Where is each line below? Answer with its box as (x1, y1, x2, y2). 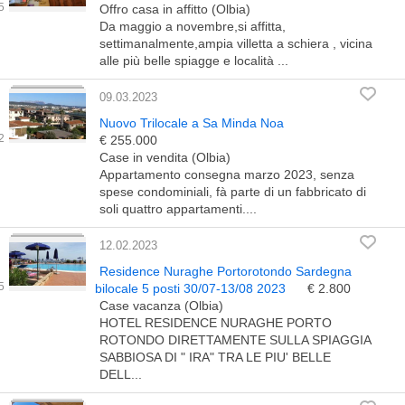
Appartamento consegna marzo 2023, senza (99, 167, 354, 182)
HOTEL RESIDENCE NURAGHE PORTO (99, 316, 332, 330)
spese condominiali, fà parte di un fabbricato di (99, 184, 366, 199)
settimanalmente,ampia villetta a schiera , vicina (99, 36, 372, 51)
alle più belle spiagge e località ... (99, 53, 288, 68)
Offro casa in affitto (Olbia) (99, 2, 250, 16)
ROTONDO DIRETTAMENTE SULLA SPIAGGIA (99, 333, 371, 347)
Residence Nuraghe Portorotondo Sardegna (99, 264, 352, 278)
